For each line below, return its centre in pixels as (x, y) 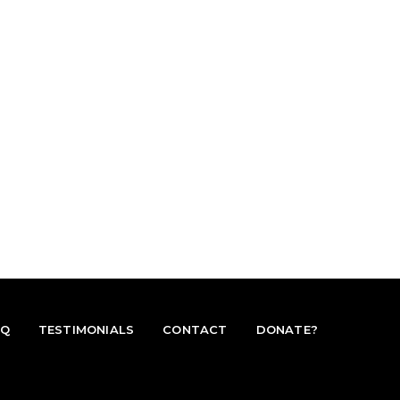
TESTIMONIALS (86, 329)
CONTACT (195, 329)
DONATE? (287, 329)
